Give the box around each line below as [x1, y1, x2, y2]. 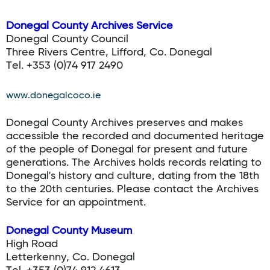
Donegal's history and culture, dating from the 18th [6, 171, 259, 181]
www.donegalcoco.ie [6, 91, 101, 101]
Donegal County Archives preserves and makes [6, 118, 243, 128]
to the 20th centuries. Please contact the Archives [6, 184, 259, 195]
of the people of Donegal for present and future [6, 144, 248, 155]
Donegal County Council [6, 34, 128, 45]
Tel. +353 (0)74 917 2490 [6, 60, 123, 71]
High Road [6, 239, 58, 250]
